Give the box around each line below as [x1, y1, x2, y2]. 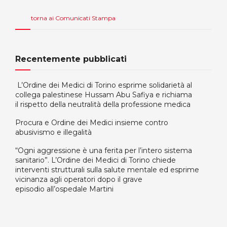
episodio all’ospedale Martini [15, 184, 113, 194]
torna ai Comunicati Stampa [31, 14, 116, 22]
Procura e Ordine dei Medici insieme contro [15, 118, 168, 127]
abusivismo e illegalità [15, 127, 92, 137]
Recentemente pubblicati [15, 54, 127, 64]
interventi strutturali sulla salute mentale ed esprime [15, 165, 199, 174]
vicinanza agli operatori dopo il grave [15, 174, 142, 184]
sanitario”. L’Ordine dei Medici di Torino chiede [15, 155, 176, 165]
